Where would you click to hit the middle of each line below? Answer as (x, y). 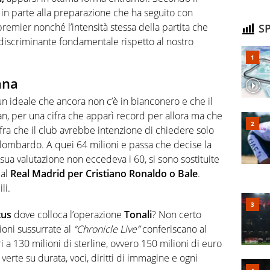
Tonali (138, 215)
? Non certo (177, 215)
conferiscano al (173, 229)
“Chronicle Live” (107, 229)
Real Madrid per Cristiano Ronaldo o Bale (104, 174)
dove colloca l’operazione (68, 215)
